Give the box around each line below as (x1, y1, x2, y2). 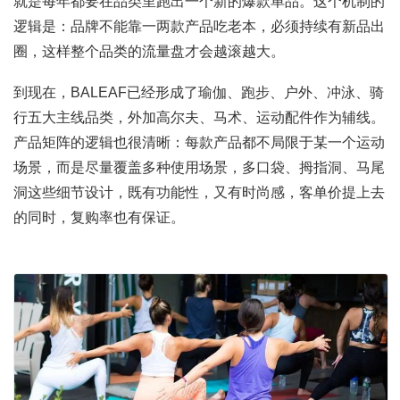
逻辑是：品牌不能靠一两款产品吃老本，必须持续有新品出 (13, 18, 385, 34)
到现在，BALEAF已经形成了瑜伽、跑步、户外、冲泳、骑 (13, 84, 384, 100)
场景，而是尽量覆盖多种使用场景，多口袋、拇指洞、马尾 (13, 159, 385, 175)
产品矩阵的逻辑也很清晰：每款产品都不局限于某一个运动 (13, 134, 385, 150)
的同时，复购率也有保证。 (13, 209, 185, 225)
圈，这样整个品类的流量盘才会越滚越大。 (13, 43, 285, 59)
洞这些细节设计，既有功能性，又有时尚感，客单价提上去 (13, 184, 385, 200)
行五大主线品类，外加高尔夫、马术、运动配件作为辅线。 (13, 109, 385, 125)
